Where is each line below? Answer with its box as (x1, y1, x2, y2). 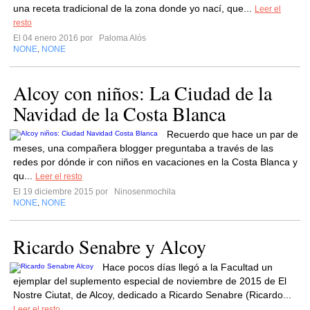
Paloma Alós (97, 33, 146, 43)
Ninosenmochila (112, 187, 176, 197)
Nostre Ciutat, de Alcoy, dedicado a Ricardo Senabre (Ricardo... (13, 289, 291, 300)
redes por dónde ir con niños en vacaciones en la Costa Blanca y (13, 156, 298, 167)
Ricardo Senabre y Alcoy (13, 233, 206, 259)
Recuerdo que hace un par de (167, 129, 298, 140)
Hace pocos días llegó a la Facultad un (102, 262, 273, 273)
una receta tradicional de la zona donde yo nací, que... (13, 3, 255, 14)
